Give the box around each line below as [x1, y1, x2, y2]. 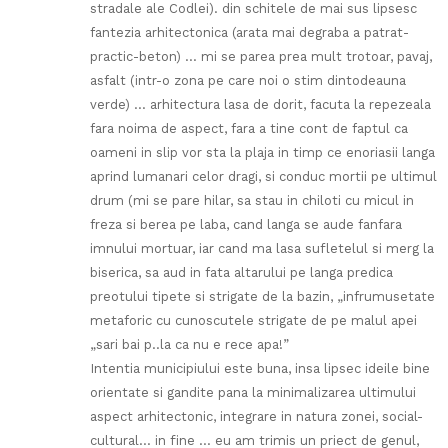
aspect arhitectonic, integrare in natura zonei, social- [90, 409, 423, 425]
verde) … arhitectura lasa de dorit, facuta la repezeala [90, 97, 431, 113]
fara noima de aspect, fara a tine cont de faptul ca [90, 121, 408, 137]
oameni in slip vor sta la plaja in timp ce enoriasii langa [90, 145, 435, 161]
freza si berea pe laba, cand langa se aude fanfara [90, 217, 402, 233]
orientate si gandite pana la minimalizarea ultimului [90, 385, 416, 401]
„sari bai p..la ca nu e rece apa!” [90, 337, 289, 353]
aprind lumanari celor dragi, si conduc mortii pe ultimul [90, 169, 437, 185]
